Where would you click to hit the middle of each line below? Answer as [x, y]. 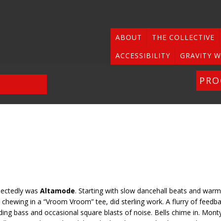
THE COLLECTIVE [183, 37]
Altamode [57, 191]
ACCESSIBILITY [143, 55]
